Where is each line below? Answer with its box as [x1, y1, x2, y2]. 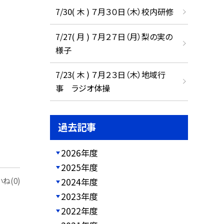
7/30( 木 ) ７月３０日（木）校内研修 [55, 5, 173, 18]
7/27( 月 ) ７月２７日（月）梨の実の [55, 30, 172, 42]
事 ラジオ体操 [55, 82, 110, 94]
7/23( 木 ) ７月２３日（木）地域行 [55, 68, 165, 81]
